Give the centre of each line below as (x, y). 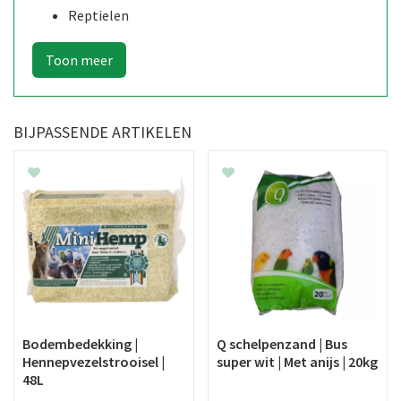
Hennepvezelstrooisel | (94, 362)
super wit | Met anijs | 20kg (297, 362)
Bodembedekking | (80, 344)
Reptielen (98, 15)
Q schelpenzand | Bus (282, 344)
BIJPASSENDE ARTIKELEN (102, 132)
